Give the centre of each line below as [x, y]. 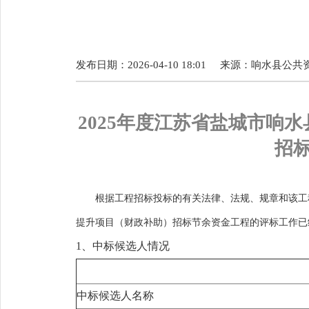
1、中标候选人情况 [123, 246]
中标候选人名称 [115, 296]
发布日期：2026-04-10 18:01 [141, 65]
